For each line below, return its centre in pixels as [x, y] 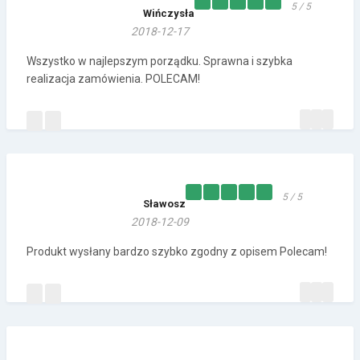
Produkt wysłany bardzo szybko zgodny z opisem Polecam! [177, 252]
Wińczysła [169, 14]
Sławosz [164, 204]
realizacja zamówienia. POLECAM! [113, 79]
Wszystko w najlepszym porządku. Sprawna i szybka [160, 61]
